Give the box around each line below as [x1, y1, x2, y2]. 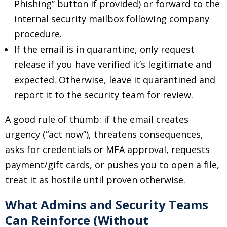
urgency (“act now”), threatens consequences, [5, 128, 203, 140]
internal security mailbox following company [14, 13, 209, 25]
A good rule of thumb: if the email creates [5, 113, 188, 125]
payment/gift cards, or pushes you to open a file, [5, 159, 219, 171]
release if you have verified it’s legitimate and [14, 58, 212, 70]
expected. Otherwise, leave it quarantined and [14, 73, 215, 86]
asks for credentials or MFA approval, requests [5, 143, 210, 156]
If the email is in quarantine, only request [14, 43, 195, 55]
